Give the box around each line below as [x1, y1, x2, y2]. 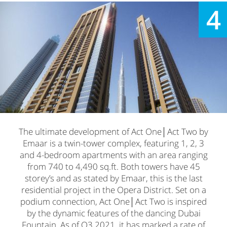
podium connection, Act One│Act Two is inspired [20, 195, 207, 207]
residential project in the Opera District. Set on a [21, 183, 206, 196]
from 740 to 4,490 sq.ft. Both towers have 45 [27, 160, 200, 172]
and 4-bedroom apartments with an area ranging [19, 148, 208, 161]
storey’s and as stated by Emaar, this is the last [24, 172, 203, 184]
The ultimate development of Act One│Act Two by [19, 125, 208, 137]
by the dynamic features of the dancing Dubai [26, 207, 201, 219]
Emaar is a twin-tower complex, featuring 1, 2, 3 [23, 137, 204, 149]
